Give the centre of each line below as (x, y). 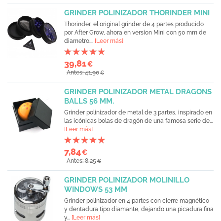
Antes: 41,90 (83, 73)
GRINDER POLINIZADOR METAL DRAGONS (138, 92)
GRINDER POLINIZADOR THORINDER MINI (137, 13)
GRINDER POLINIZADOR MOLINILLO (127, 180)
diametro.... (79, 41)
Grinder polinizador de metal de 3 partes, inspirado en (138, 112)
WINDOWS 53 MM (96, 189)
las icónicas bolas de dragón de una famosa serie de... (138, 121)
